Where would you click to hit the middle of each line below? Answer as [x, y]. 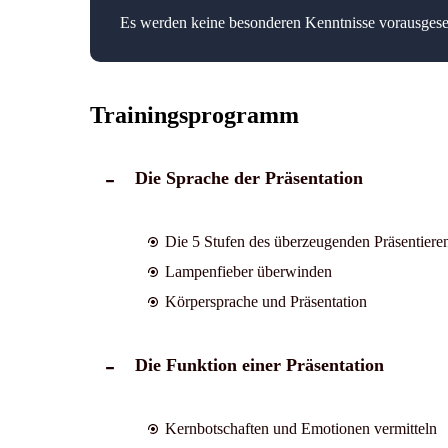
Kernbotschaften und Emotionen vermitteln [300, 428]
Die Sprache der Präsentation [248, 177]
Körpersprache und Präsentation [265, 301]
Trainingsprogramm [194, 114]
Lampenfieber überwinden [248, 271]
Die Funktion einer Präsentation [259, 364]
